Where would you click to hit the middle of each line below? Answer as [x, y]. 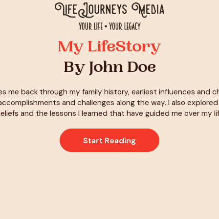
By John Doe [109, 69]
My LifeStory [109, 48]
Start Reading [109, 141]
